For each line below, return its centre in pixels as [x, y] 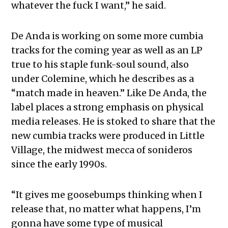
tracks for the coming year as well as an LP [107, 50]
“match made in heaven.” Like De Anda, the [109, 93]
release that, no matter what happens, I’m [106, 209]
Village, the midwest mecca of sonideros [102, 150]
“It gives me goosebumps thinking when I [107, 195]
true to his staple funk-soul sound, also [100, 65]
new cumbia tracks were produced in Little [108, 136]
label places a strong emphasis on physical [108, 107]
